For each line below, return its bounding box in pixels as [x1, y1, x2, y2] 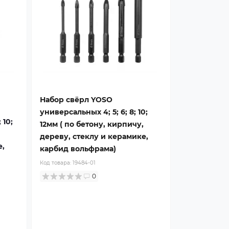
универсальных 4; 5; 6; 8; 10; [40, 107, 148, 117]
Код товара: [40, 159, 73, 166]
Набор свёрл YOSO [40, 95, 112, 104]
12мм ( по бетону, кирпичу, [40, 120, 144, 129]
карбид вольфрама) [40, 144, 116, 153]
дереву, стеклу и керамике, [40, 132, 148, 141]
